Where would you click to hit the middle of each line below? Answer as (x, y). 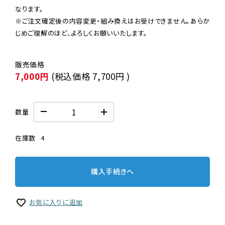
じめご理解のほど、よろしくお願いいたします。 (81, 33)
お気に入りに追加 (56, 202)
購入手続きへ (113, 172)
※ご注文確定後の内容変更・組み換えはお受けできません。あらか (113, 21)
